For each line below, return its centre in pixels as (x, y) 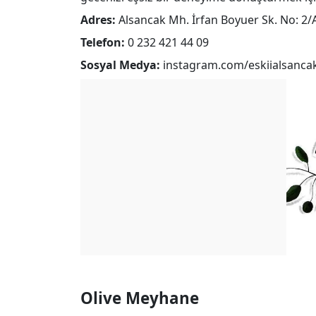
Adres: (98, 20)
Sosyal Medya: (120, 65)
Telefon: (103, 43)
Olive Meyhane (140, 298)
